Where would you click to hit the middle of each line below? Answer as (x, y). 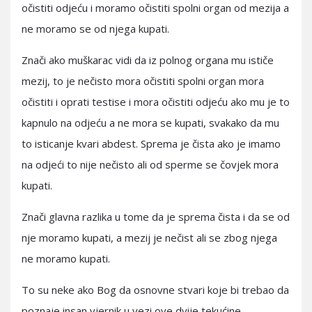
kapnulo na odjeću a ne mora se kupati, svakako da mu (150, 123)
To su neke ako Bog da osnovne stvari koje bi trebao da (155, 290)
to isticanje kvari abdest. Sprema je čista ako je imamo (151, 143)
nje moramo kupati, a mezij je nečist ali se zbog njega (149, 237)
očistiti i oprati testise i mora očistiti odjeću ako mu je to (156, 102)
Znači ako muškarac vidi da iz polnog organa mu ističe (148, 60)
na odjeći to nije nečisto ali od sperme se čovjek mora (150, 164)
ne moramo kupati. (66, 258)
